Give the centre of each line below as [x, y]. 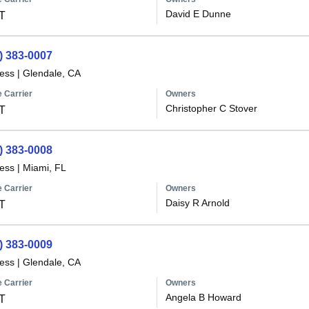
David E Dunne [198, 14]
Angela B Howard [203, 297]
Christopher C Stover [211, 108]
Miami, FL [44, 168]
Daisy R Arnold [197, 203]
